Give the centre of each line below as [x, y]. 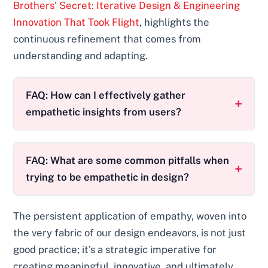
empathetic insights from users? [104, 112]
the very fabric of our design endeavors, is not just [130, 233]
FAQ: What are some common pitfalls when [128, 160]
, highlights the [175, 22]
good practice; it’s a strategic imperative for [115, 249]
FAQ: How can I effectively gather [106, 95]
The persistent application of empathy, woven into [130, 216]
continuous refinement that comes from [107, 39]
